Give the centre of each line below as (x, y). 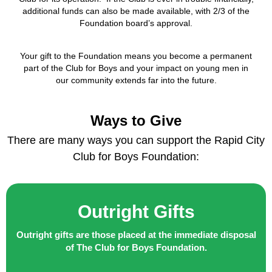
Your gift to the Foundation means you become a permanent (136, 56)
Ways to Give (136, 121)
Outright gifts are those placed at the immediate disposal (136, 235)
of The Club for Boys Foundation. (136, 248)
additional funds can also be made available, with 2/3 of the (136, 11)
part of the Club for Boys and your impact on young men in (136, 68)
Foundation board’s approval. (136, 23)
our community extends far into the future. (136, 80)
